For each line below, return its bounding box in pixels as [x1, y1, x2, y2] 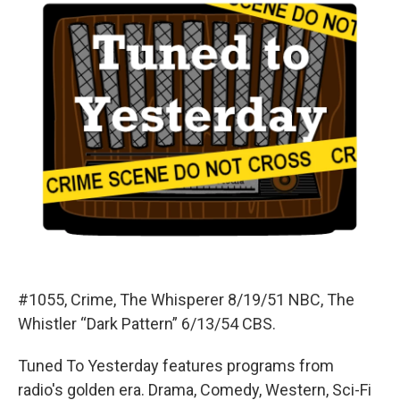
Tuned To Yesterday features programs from [18, 356, 334, 376]
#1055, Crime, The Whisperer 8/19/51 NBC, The [18, 290, 354, 310]
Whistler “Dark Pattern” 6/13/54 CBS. [18, 314, 276, 334]
